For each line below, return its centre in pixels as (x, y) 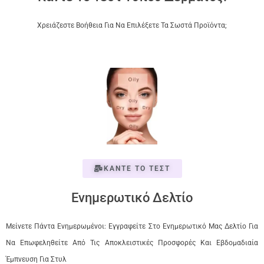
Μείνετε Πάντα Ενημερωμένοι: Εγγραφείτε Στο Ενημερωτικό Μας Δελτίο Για (132, 227)
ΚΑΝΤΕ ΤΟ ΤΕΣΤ (137, 169)
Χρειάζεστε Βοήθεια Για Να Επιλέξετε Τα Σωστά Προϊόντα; (132, 26)
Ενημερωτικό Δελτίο (132, 198)
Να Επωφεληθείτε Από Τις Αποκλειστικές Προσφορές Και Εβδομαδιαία (132, 243)
